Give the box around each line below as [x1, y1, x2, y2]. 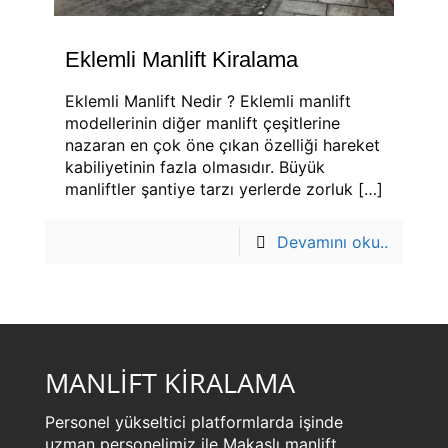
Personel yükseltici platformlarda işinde [45, 412, 343, 433]
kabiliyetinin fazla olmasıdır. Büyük [65, 157, 325, 178]
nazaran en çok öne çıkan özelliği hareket [65, 135, 380, 156]
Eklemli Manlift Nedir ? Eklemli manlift [65, 91, 351, 112]
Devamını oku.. [277, 232, 388, 253]
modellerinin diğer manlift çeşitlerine [65, 113, 340, 134]
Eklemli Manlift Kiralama [65, 47, 298, 73]
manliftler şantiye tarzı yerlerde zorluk [65, 179, 353, 200]
